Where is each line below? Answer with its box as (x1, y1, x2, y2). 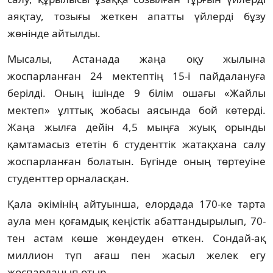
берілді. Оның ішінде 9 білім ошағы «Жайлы (7, 85, 266, 100)
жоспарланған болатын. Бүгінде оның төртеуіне (7, 154, 266, 168)
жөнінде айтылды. (7, 26, 101, 40)
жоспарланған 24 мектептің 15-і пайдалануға (7, 68, 266, 83)
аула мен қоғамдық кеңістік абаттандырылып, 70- (7, 213, 266, 228)
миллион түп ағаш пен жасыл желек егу (7, 247, 266, 262)
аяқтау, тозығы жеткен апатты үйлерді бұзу (7, 9, 266, 23)
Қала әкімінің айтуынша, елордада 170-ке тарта (7, 196, 266, 211)
